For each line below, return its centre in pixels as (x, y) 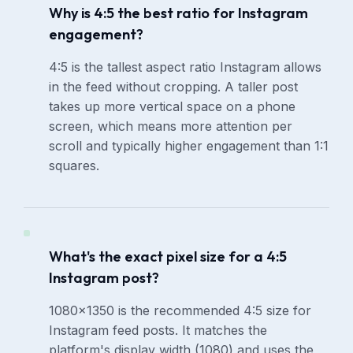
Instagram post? (104, 278)
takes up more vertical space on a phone (173, 107)
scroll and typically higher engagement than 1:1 (189, 146)
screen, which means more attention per (171, 126)
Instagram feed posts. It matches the (158, 331)
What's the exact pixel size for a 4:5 (168, 257)
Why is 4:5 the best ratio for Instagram (179, 13)
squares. (74, 166)
